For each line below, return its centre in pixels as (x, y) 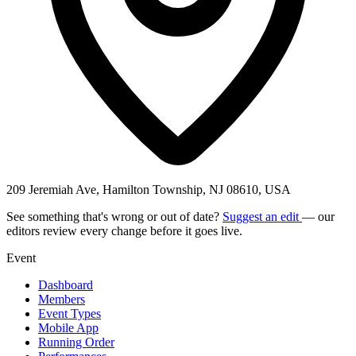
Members (62, 299)
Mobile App (68, 327)
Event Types (70, 313)
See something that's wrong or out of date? (114, 216)
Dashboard (66, 284)
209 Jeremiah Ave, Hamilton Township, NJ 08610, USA (149, 189)
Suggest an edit (262, 216)
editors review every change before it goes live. (124, 230)
